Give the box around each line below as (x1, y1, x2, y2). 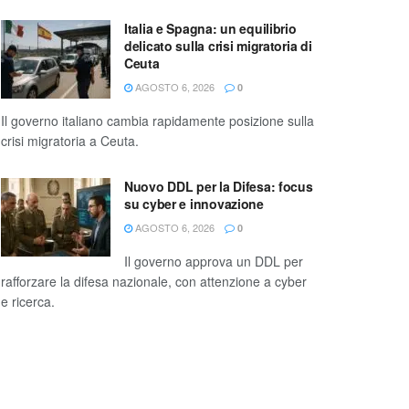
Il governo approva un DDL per (124, 252, 303, 271)
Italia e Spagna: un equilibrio (124, 19, 297, 38)
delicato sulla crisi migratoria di (124, 37, 312, 56)
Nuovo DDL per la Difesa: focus (124, 177, 313, 196)
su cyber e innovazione (124, 194, 264, 214)
